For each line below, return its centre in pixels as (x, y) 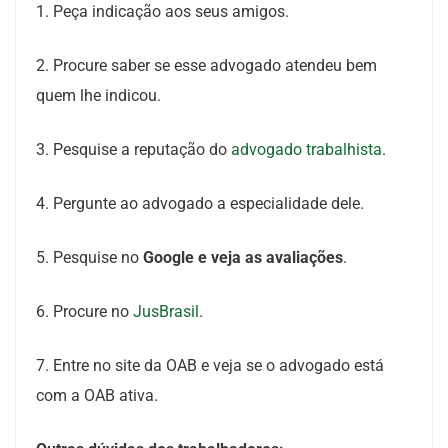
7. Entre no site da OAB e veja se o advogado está (210, 365)
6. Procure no (84, 311)
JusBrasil (166, 311)
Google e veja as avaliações (243, 257)
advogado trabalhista (306, 149)
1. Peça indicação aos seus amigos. (162, 11)
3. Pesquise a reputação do (133, 149)
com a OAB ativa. (97, 395)
